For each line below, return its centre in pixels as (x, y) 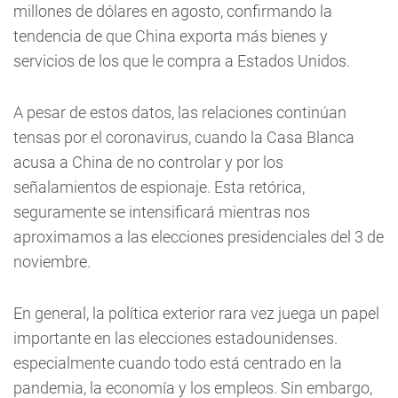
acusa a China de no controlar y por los (148, 163)
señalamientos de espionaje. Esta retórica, (159, 187)
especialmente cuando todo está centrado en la (178, 363)
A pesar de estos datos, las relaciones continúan (180, 113)
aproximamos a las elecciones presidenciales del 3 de (199, 237)
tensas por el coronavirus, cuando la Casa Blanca (184, 138)
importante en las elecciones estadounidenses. (175, 338)
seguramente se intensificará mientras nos (162, 212)
